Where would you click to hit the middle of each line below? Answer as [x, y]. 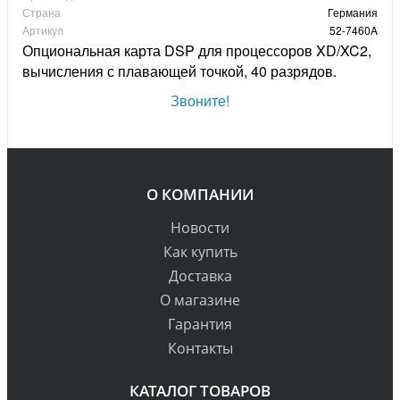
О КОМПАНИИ [200, 195]
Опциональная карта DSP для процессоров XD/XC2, [197, 51]
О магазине [200, 300]
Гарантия [200, 325]
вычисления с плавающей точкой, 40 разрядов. [179, 71]
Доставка [200, 276]
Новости [200, 228]
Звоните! [200, 101]
